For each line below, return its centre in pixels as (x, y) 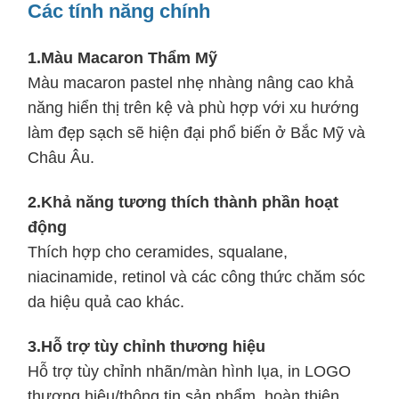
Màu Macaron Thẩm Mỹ (129, 57)
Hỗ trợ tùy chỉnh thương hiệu (153, 346)
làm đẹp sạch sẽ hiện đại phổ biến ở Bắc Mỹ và (196, 132)
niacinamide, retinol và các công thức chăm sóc (196, 277)
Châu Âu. (61, 157)
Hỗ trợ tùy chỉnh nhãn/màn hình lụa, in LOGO (189, 371)
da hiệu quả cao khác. (106, 301)
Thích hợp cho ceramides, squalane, (158, 252)
